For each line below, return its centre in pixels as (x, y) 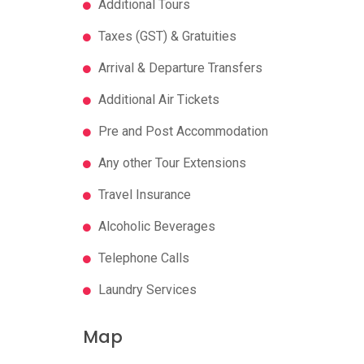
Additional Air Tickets (157, 99)
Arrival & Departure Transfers (179, 67)
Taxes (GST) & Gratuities (166, 36)
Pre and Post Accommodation (182, 131)
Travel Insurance (143, 194)
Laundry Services (146, 289)
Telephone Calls (142, 258)
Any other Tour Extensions (171, 162)
